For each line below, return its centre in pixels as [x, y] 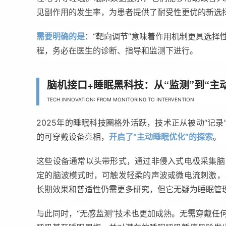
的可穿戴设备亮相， [73, 137]
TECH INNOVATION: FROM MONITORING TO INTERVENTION [121, 99]
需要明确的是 [61, 36]
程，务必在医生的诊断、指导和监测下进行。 [117, 50]
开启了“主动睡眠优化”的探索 [161, 137]
